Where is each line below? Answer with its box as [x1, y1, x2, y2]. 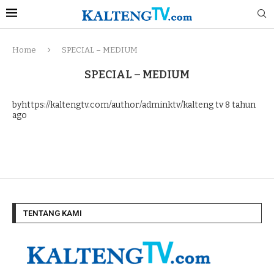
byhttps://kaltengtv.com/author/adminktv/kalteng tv [12, 100, 223, 110]
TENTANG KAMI [23, 209, 82, 218]
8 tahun [223, 100, 256, 110]
